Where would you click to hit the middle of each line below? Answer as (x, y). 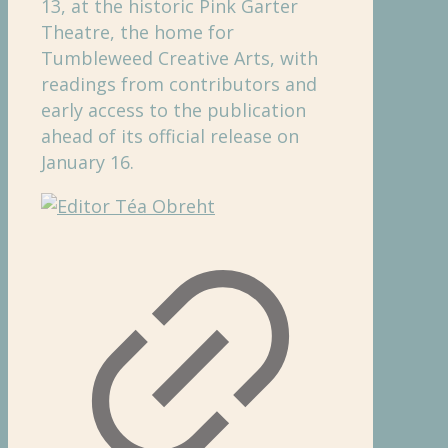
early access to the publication (173, 109)
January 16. (87, 161)
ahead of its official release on (170, 135)
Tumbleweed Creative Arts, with (179, 57)
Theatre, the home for (137, 31)
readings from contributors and (179, 83)
